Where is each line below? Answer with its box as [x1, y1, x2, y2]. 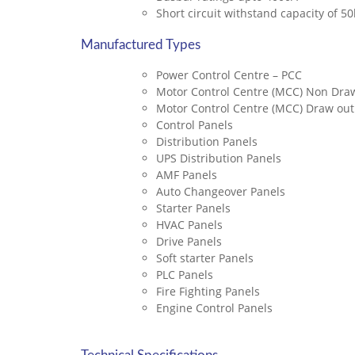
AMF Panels [156, 167, 217, 182]
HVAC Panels [156, 217, 223, 232]
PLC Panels [156, 267, 213, 282]
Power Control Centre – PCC [156, 67, 302, 82]
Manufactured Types [81, 38, 200, 52]
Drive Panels [156, 234, 222, 249]
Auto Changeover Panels [156, 184, 285, 199]
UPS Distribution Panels [156, 151, 281, 166]
